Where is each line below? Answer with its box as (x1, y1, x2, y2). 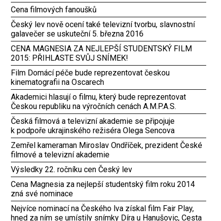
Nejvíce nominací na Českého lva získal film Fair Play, (11, 204, 194, 213)
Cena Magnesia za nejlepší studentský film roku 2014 (11, 180, 195, 189)
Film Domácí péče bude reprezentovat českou (11, 68, 170, 77)
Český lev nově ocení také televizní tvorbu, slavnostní (11, 20, 195, 29)
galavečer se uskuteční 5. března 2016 (11, 29, 144, 38)
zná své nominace (11, 189, 74, 198)
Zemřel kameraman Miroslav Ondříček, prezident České (11, 141, 203, 150)
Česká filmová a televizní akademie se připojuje (11, 116, 175, 126)
